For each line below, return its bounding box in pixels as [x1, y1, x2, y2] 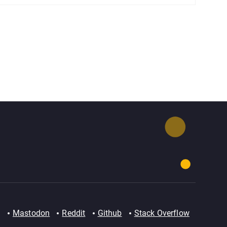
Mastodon [12, 208, 50, 218]
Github [97, 208, 122, 218]
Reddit [62, 208, 86, 218]
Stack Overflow [134, 208, 190, 218]
